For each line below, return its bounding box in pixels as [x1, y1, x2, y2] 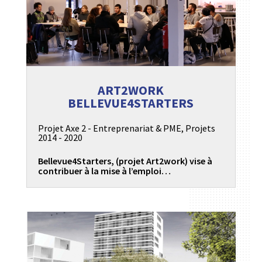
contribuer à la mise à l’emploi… [37, 165, 171, 177]
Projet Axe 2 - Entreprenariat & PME [37, 122, 181, 135]
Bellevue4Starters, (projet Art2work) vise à [37, 155, 212, 167]
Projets [185, 122, 215, 135]
